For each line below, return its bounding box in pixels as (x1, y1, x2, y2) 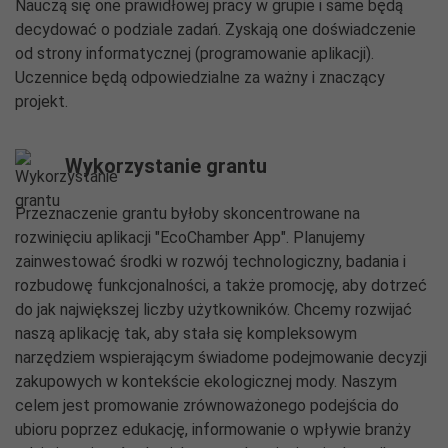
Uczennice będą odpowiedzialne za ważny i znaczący (15, 68, 385, 87)
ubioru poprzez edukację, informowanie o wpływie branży (15, 420, 411, 439)
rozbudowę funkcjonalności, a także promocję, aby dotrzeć (15, 276, 427, 295)
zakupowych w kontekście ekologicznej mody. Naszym (15, 372, 397, 391)
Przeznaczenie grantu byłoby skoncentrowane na (15, 204, 360, 223)
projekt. (15, 92, 68, 111)
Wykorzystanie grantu (65, 154, 267, 178)
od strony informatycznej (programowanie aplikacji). (15, 44, 374, 63)
